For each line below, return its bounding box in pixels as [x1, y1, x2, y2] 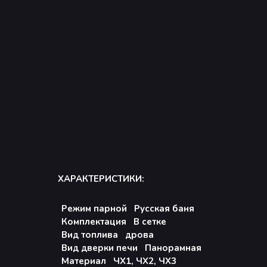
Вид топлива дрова [61, 229, 154, 241]
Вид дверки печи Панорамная [61, 242, 201, 254]
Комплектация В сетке [61, 216, 166, 228]
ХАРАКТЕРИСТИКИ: [58, 173, 144, 185]
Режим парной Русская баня [61, 203, 194, 215]
